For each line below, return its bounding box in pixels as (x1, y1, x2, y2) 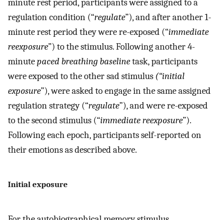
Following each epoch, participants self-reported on (8, 129, 201, 140)
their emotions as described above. (8, 144, 137, 155)
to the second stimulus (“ (8, 114, 100, 126)
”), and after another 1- (125, 11, 211, 23)
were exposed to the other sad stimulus (8, 70, 155, 82)
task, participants (130, 55, 197, 67)
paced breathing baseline (37, 55, 130, 67)
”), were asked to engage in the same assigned (41, 85, 211, 96)
